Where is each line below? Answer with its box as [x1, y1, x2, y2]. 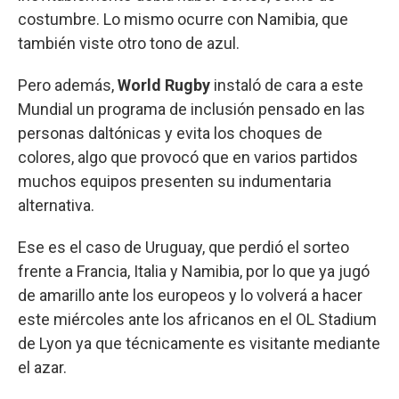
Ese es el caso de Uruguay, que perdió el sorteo [18, 237, 349, 256]
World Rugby [118, 75, 210, 94]
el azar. [18, 357, 67, 377]
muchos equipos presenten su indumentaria [18, 171, 331, 191]
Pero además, [18, 75, 118, 94]
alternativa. [18, 195, 94, 215]
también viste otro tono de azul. [18, 33, 240, 53]
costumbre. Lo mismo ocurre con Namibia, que [18, 9, 348, 28]
